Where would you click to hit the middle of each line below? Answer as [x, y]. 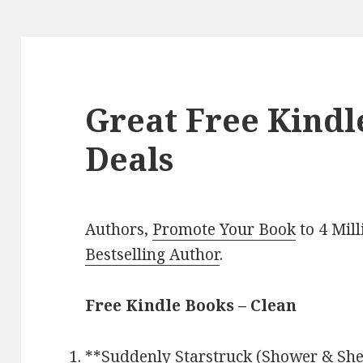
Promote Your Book [224, 229]
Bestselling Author [153, 254]
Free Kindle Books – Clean [191, 305]
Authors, [119, 229]
